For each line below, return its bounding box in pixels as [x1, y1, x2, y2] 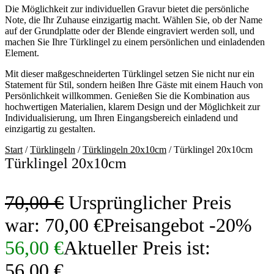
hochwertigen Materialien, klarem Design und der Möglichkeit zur [5, 102, 260, 112]
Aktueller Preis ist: [64, 237, 210, 259]
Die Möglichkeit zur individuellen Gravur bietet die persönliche [5, 4, 249, 14]
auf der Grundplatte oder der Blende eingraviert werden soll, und [5, 26, 254, 36]
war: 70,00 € [5, 214, 103, 236]
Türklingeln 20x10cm [83, 144, 166, 155]
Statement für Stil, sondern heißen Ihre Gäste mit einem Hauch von [5, 80, 263, 90]
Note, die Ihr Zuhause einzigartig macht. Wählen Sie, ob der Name [5, 15, 262, 25]
